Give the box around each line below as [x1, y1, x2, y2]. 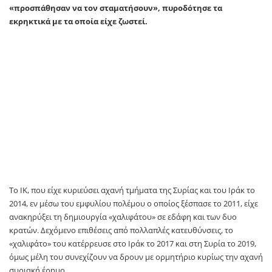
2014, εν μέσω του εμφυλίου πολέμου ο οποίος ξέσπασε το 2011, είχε [9, 198, 258, 209]
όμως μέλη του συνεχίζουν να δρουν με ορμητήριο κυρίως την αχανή [9, 251, 263, 263]
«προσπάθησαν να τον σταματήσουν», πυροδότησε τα [9, 2, 222, 14]
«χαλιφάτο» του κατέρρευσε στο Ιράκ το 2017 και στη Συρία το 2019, [9, 238, 256, 250]
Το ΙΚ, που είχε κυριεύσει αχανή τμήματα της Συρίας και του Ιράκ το [9, 185, 255, 196]
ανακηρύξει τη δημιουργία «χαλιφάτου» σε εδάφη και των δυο [9, 211, 237, 223]
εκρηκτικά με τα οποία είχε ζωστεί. [9, 16, 148, 27]
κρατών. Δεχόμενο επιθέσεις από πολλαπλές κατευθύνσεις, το [9, 225, 233, 236]
